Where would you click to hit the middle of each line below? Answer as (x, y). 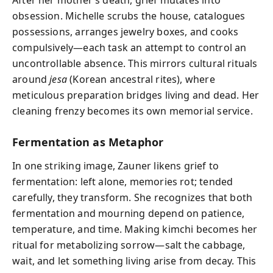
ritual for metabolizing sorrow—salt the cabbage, (129, 245)
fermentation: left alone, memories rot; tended (123, 181)
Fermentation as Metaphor (88, 142)
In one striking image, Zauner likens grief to (116, 165)
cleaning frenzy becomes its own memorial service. (133, 111)
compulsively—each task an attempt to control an (129, 48)
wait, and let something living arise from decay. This (134, 261)
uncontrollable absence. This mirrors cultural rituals (135, 63)
